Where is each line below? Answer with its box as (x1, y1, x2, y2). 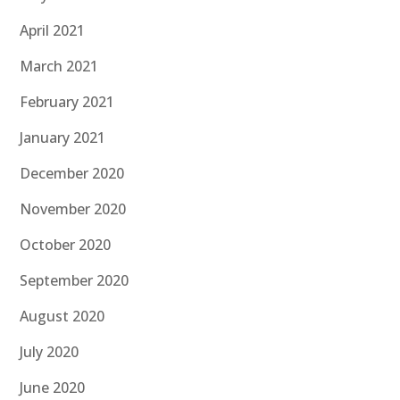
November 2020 (20, 199, 127, 220)
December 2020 (20, 163, 125, 184)
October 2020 (20, 235, 112, 255)
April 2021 (20, 21, 86, 41)
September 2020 (20, 271, 129, 291)
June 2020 (20, 378, 86, 398)
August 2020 (20, 306, 105, 327)
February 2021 (20, 92, 115, 112)
